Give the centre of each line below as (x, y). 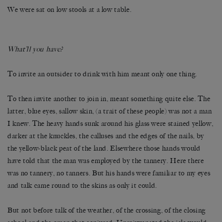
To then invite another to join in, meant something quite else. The (109, 99)
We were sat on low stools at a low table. (70, 9)
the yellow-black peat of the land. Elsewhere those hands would (104, 148)
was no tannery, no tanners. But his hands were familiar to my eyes (109, 173)
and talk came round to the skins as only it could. (83, 185)
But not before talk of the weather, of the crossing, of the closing (107, 210)
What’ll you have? (36, 49)
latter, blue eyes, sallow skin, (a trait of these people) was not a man (110, 111)
